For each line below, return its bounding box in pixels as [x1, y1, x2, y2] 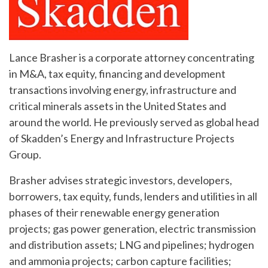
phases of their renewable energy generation [9, 206, 220, 220]
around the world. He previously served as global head [9, 115, 259, 129]
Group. [9, 148, 41, 162]
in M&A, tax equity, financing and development [9, 67, 226, 81]
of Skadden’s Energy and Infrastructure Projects [9, 132, 234, 145]
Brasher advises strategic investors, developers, [9, 173, 232, 187]
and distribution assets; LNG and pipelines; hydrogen [9, 238, 254, 252]
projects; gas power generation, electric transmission [9, 222, 256, 236]
